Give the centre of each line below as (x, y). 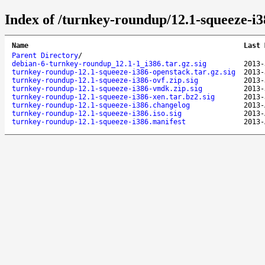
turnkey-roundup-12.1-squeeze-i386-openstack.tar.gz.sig (124, 72)
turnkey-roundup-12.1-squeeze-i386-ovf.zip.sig (105, 80)
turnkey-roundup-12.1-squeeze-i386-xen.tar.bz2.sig (113, 97)
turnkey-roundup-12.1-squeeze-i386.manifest (99, 122)
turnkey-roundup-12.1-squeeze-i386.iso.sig (97, 113)
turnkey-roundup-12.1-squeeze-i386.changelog (101, 105)
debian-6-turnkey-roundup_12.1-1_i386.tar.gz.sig (109, 64)
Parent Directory (45, 55)
